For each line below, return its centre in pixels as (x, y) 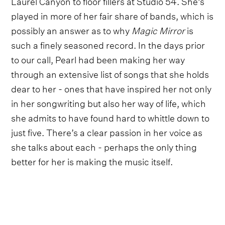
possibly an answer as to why (72, 30)
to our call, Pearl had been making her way (98, 59)
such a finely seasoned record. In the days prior (108, 44)
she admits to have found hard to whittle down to (110, 117)
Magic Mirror (159, 30)
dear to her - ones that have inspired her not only (111, 88)
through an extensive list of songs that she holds (110, 73)
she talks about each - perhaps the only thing (104, 146)
